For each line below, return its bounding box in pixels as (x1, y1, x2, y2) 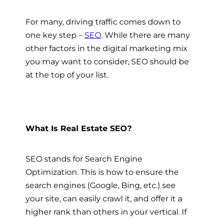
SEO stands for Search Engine (26, 154, 142, 164)
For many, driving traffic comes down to (26, 17, 181, 27)
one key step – (26, 30, 84, 40)
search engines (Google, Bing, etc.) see (26, 180, 176, 191)
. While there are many (101, 30, 190, 40)
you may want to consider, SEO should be (26, 56, 189, 67)
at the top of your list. (26, 70, 110, 80)
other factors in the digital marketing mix (26, 43, 188, 54)
